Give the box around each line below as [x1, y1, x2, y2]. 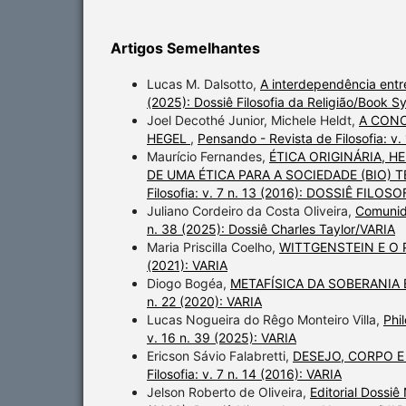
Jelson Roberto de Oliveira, [147, 384, 310, 401]
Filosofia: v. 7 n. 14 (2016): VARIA [147, 366, 342, 382]
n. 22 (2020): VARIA [147, 294, 262, 310]
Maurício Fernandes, [147, 149, 269, 165]
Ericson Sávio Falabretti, [147, 348, 293, 364]
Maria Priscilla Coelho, [147, 239, 279, 256]
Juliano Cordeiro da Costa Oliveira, [147, 203, 355, 219]
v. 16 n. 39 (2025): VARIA [147, 330, 296, 346]
